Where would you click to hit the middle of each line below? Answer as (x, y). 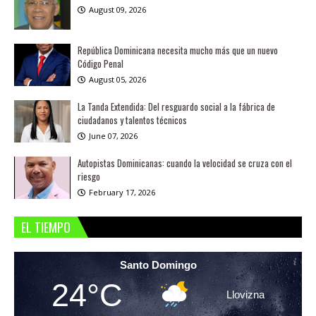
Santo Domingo (158, 265)
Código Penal (101, 63)
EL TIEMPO (46, 227)
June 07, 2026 (113, 135)
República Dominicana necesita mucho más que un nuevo (178, 50)
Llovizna (245, 295)
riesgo (89, 176)
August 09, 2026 (117, 9)
